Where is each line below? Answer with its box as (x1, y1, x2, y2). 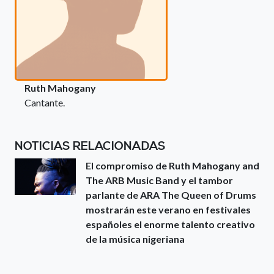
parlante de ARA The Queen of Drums (86, 188, 256, 201)
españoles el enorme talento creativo (86, 218, 255, 230)
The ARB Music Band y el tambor (86, 174, 233, 186)
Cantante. (24, 96, 65, 108)
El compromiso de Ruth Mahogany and (86, 159, 259, 171)
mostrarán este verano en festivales (86, 203, 251, 215)
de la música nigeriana (86, 232, 185, 245)
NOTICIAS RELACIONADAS (15, 138, 166, 154)
